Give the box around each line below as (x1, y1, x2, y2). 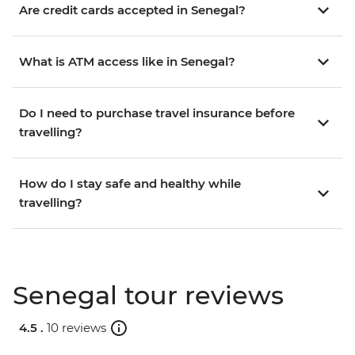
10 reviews (47, 319, 106, 335)
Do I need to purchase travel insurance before (19, 105, 295, 121)
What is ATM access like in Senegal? (19, 54, 235, 70)
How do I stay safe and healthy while (19, 176, 241, 192)
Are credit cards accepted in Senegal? (19, 2, 246, 18)
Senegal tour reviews (13, 280, 284, 311)
